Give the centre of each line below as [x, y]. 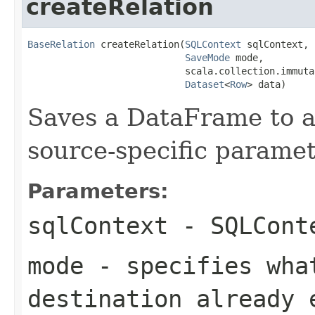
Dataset [205, 84]
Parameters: [98, 191]
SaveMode [207, 57]
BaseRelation [61, 44]
